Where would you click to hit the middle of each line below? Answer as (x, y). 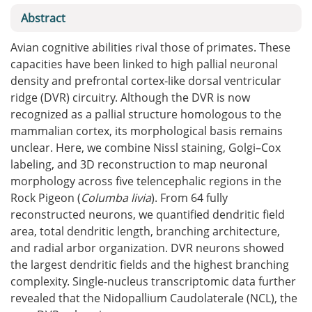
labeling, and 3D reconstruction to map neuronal (139, 164)
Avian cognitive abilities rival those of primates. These (150, 47)
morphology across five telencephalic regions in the (146, 181)
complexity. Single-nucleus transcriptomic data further (153, 281)
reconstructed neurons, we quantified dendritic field (148, 214)
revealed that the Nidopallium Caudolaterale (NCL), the (154, 298)
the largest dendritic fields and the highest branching (150, 265)
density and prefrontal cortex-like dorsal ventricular (146, 81)
